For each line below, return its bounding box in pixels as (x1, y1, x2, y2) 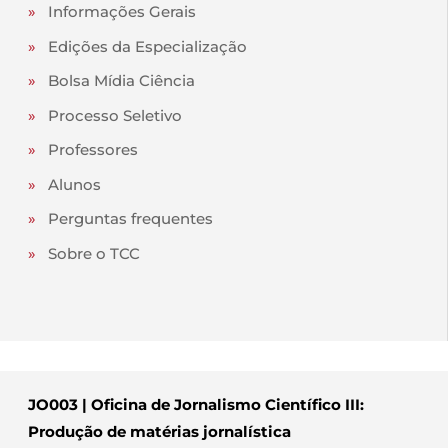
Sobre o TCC (48, 243, 140, 263)
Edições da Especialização (48, 36, 247, 56)
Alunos (48, 174, 101, 194)
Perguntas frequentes (48, 209, 213, 229)
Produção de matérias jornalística (28, 422, 291, 442)
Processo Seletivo (48, 105, 182, 125)
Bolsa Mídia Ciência (48, 71, 195, 91)
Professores (48, 140, 138, 160)
